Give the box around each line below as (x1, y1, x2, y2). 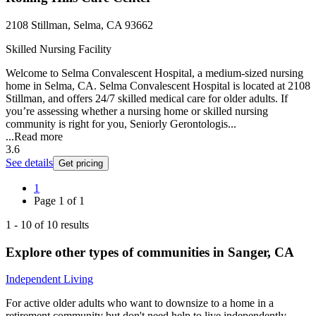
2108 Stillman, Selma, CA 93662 (6, 18, 153, 31)
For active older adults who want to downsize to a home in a (6, 297, 274, 310)
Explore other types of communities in (6, 244, 228, 260)
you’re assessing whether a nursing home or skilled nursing (6, 104, 268, 117)
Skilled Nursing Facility (6, 42, 111, 55)
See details (6, 156, 53, 169)
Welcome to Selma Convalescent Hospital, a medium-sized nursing (6, 66, 303, 79)
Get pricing (59, 157, 103, 169)
